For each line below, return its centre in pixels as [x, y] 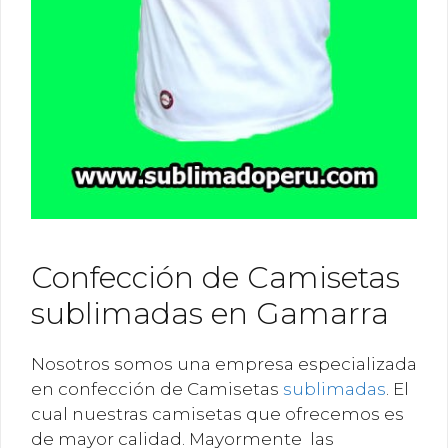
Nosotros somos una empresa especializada [224, 363]
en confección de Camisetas [157, 388]
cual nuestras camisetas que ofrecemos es [217, 413]
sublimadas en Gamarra [210, 313]
